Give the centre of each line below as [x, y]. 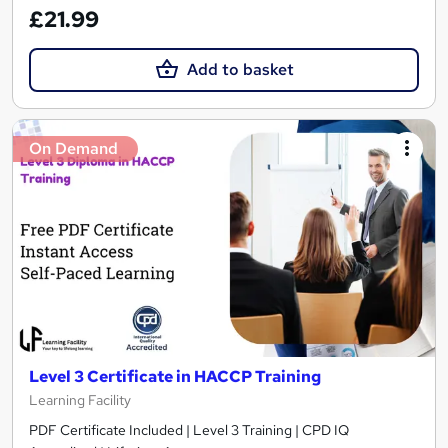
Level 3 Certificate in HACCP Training [175, 377]
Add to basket [240, 69]
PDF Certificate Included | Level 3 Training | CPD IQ [189, 430]
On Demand [73, 148]
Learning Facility [80, 400]
